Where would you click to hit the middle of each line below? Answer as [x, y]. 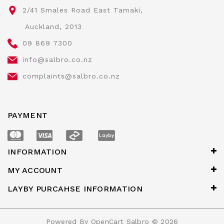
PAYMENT [28, 115]
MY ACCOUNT [35, 170]
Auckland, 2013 [52, 26]
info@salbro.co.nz [57, 59]
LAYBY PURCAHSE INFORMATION [75, 188]
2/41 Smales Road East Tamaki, [83, 10]
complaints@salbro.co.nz [71, 76]
